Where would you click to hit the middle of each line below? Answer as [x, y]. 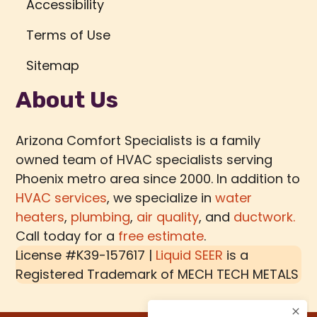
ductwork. [265, 217]
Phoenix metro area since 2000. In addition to [158, 179]
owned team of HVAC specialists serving [144, 160]
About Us [67, 100]
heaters [40, 217]
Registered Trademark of [97, 275]
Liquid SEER [190, 255]
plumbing [101, 217]
